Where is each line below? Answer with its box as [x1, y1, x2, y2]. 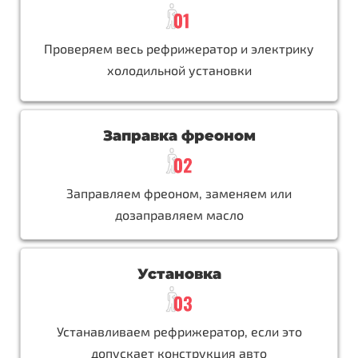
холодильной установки [106, 62, 252, 78]
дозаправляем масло [114, 206, 244, 222]
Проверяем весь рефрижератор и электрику [44, 40, 314, 56]
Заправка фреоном [102, 126, 256, 145]
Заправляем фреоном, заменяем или [66, 185, 292, 201]
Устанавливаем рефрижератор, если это [56, 323, 302, 339]
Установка [137, 265, 221, 283]
